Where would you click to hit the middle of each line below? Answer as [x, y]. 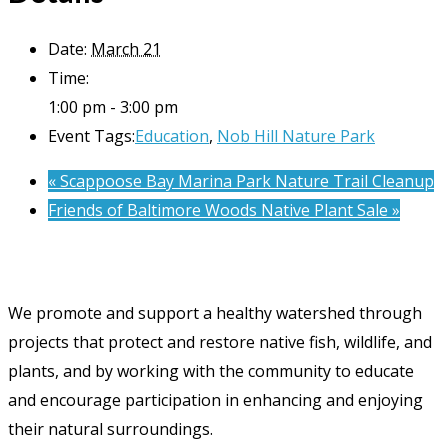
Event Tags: [91, 135]
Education [172, 135]
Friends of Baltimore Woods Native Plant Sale [220, 209]
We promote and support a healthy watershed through [215, 312]
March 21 [126, 48]
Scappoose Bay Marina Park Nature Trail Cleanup [245, 180]
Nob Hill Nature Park [296, 135]
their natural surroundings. [110, 428]
